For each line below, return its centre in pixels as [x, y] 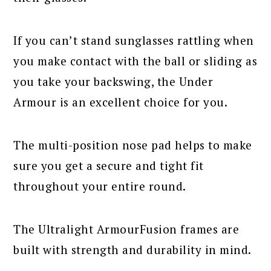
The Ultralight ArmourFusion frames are [126, 229]
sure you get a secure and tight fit [109, 165]
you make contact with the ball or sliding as [135, 60]
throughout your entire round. [100, 186]
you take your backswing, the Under [113, 81]
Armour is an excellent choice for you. [121, 102]
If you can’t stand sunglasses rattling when [134, 40]
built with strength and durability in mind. [132, 249]
